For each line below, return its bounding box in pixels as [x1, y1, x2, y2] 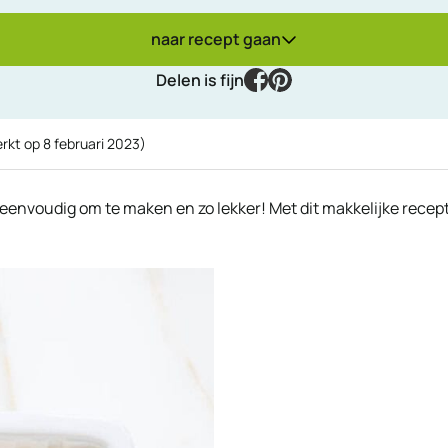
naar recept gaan [151, 27, 281, 50]
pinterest [291, 67, 358, 90]
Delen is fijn [156, 68, 244, 91]
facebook [267, 67, 335, 90]
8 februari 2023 [43, 133, 140, 153]
